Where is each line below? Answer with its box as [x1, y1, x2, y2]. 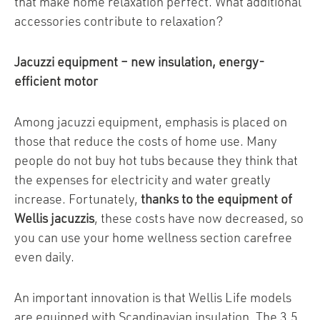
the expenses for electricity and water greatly [14, 174, 271, 187]
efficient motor [14, 75, 98, 89]
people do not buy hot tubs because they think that [14, 154, 298, 168]
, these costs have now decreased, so [94, 212, 304, 226]
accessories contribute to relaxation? [14, 15, 224, 29]
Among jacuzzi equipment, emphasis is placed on [14, 116, 287, 129]
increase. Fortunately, [14, 193, 141, 206]
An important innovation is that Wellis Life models [14, 291, 291, 305]
